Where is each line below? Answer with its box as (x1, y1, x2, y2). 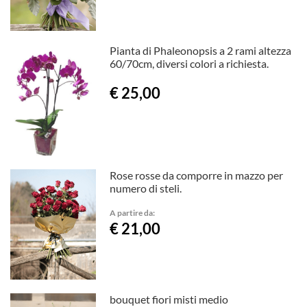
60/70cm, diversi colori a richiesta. (110, 56, 269, 70)
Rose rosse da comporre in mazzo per (110, 168, 284, 182)
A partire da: (110, 207, 156, 217)
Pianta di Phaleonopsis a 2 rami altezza (110, 43, 292, 57)
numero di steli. (110, 181, 182, 195)
